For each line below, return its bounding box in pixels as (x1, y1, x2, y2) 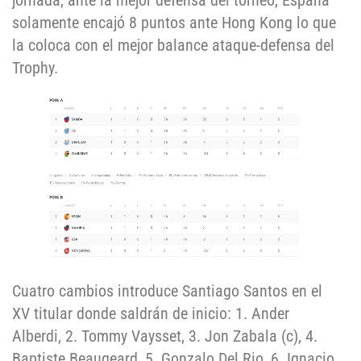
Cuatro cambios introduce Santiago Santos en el (12, 280, 322, 301)
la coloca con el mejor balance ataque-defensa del (12, 35, 334, 56)
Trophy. (12, 58, 62, 78)
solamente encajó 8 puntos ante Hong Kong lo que (12, 13, 336, 33)
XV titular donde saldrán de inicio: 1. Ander (12, 303, 289, 323)
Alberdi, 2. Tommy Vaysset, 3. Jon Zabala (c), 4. (12, 326, 317, 346)
